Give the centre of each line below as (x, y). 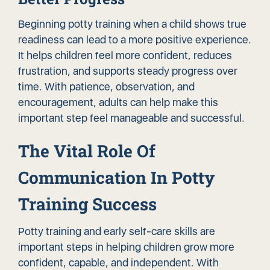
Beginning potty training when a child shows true (132, 24)
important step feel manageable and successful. (131, 118)
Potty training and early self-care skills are (117, 231)
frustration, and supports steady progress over (128, 71)
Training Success (87, 204)
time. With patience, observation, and (106, 87)
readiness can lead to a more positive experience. (135, 40)
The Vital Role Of (87, 151)
